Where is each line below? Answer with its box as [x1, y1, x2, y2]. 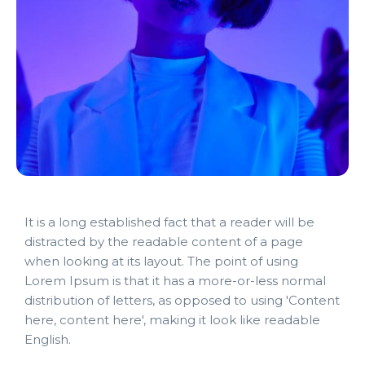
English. [24, 331, 71, 347]
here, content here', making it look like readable [24, 311, 320, 328]
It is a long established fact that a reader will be [24, 213, 314, 230]
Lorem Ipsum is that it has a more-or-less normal [24, 272, 326, 288]
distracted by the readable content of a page [24, 233, 303, 249]
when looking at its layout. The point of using [24, 253, 298, 269]
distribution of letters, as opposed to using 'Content [24, 292, 340, 308]
